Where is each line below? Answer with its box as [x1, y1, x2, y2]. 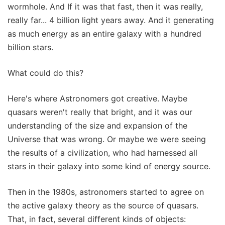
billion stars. [8, 42, 53, 53]
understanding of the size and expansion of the [8, 121, 187, 131]
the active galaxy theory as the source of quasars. [8, 200, 198, 211]
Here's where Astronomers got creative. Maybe [8, 93, 187, 104]
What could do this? [8, 68, 83, 78]
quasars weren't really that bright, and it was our [8, 107, 192, 118]
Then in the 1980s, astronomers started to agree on [8, 187, 204, 197]
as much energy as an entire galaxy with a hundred [8, 29, 201, 39]
